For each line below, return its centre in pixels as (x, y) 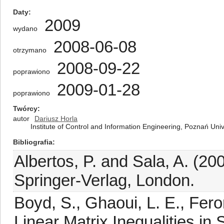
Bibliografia (33, 142)
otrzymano (30, 50)
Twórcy (25, 108)
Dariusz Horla (56, 118)
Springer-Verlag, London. (104, 180)
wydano (25, 28)
